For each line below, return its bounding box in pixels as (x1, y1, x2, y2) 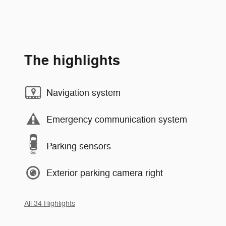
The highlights (24, 52, 120, 70)
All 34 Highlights (24, 199, 75, 208)
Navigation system (46, 87, 121, 98)
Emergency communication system (46, 114, 187, 125)
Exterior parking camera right (46, 167, 163, 179)
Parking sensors (46, 140, 111, 152)
